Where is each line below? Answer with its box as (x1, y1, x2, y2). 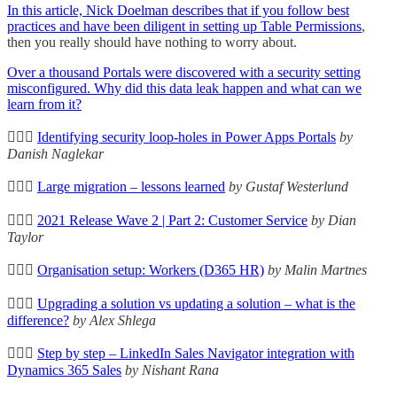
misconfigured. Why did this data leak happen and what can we (7, 80, 362, 96)
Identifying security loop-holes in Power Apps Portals (37, 128, 336, 144)
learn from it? (7, 96, 82, 112)
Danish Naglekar (7, 145, 104, 161)
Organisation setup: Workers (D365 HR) (37, 261, 264, 277)
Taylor (7, 229, 43, 245)
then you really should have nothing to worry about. (7, 34, 297, 50)
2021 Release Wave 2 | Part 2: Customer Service (37, 212, 307, 228)
